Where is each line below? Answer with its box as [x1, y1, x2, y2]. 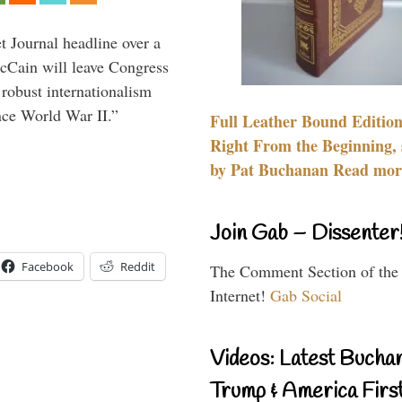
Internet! [210, 284, 270, 306]
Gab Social [270, 284, 342, 306]
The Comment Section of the [210, 259, 398, 282]
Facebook [22, 258, 74, 275]
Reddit [120, 258, 155, 275]
